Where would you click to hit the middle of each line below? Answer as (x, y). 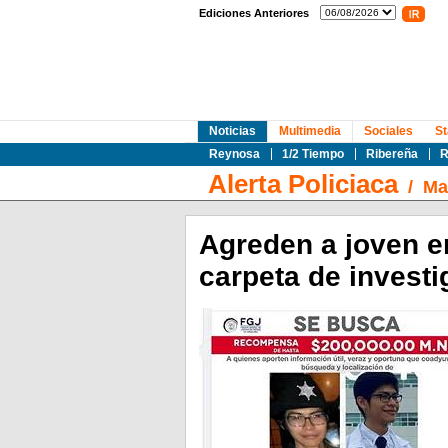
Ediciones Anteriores (253, 13)
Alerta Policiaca (302, 184)
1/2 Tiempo (312, 154)
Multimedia (309, 131)
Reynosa (234, 154)
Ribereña (391, 154)
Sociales (388, 131)
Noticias (232, 131)
